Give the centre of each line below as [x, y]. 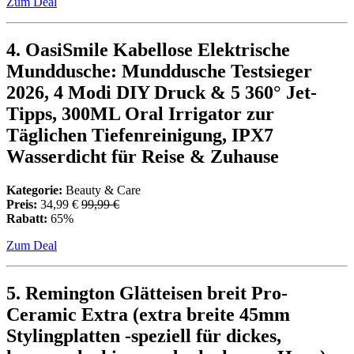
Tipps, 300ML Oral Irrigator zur [140, 114]
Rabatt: [27, 218]
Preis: [22, 204]
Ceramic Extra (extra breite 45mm [148, 314]
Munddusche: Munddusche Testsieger [159, 72]
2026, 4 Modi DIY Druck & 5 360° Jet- [162, 93]
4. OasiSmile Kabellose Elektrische [148, 50]
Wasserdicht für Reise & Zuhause [143, 157]
